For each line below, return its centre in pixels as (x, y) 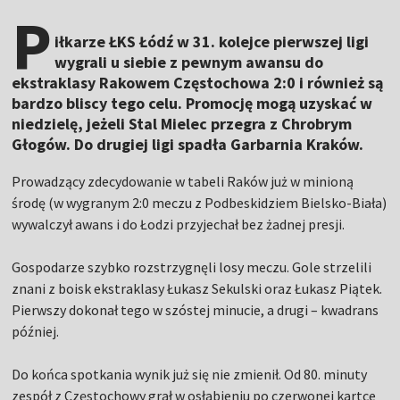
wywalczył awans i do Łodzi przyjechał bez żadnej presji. (179, 225)
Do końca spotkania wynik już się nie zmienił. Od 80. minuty (190, 375)
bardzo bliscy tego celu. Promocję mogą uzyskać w (192, 104)
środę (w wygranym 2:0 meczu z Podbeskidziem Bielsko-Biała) (200, 203)
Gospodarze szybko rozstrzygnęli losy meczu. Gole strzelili (192, 267)
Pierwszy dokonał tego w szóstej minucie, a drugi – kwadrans (196, 310)
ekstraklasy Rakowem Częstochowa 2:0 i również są (198, 83)
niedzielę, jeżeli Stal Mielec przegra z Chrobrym (182, 124)
